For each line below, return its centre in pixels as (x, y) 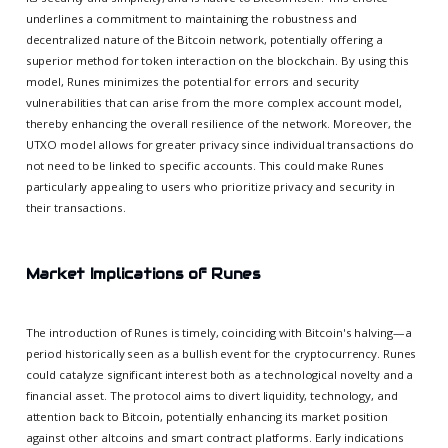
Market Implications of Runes (143, 274)
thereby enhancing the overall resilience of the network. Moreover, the (218, 124)
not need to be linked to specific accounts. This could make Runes (205, 166)
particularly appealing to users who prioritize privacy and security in (210, 187)
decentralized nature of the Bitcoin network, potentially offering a (204, 40)
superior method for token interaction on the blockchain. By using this (217, 61)
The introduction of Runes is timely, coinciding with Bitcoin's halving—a (218, 333)
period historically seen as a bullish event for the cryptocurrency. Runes (221, 354)
